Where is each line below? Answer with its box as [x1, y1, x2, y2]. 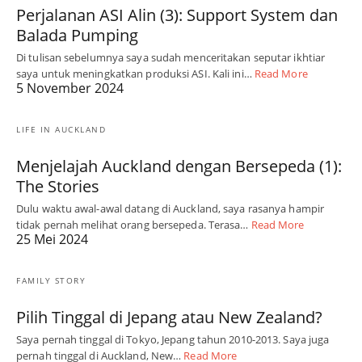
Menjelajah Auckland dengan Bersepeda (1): [16, 155, 342, 178]
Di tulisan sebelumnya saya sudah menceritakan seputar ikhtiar [16, 50, 326, 65]
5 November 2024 [16, 79, 124, 98]
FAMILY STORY [16, 275, 86, 287]
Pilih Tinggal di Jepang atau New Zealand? [16, 306, 322, 329]
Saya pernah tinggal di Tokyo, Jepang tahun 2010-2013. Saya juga [16, 332, 330, 347]
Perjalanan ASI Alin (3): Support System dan [16, 4, 338, 27]
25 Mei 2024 [16, 230, 88, 249]
